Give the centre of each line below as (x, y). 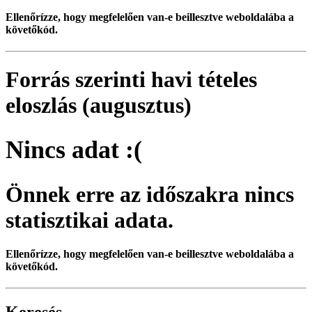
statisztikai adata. (89, 220)
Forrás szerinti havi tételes (131, 80)
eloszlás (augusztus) (99, 106)
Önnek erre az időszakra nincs (150, 194)
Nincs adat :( (74, 150)
